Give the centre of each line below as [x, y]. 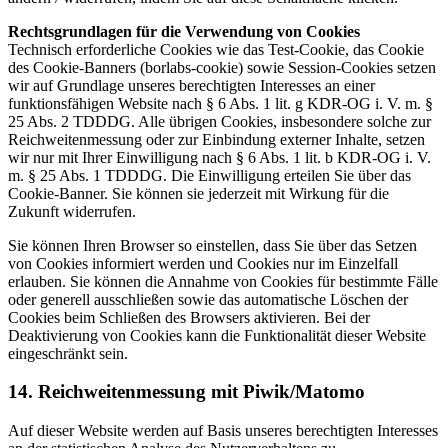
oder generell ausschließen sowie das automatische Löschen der [208, 299]
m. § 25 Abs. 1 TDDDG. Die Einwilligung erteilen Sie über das [209, 175]
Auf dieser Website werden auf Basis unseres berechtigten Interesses [223, 431]
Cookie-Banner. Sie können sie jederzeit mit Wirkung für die [198, 193]
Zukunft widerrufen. [72, 211]
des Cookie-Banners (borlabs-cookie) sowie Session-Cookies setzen [222, 67]
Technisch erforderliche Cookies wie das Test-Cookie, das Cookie [216, 49]
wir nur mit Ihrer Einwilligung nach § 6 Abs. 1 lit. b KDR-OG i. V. [219, 157]
